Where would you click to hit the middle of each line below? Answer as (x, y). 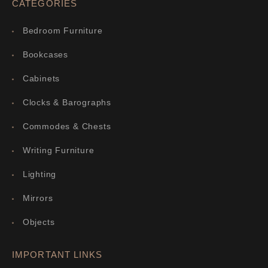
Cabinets (41, 78)
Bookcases (45, 54)
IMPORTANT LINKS (57, 255)
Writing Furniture (58, 150)
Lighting (39, 174)
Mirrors (38, 198)
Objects (39, 222)
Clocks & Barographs (67, 102)
